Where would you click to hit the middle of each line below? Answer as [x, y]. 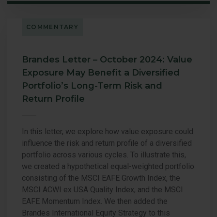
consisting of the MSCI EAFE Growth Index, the [101, 178]
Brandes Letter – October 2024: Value [107, 59]
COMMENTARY [52, 27]
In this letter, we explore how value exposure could [108, 131]
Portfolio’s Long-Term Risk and [92, 85]
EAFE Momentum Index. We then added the [95, 201]
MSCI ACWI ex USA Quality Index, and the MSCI [102, 189]
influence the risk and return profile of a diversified [107, 143]
